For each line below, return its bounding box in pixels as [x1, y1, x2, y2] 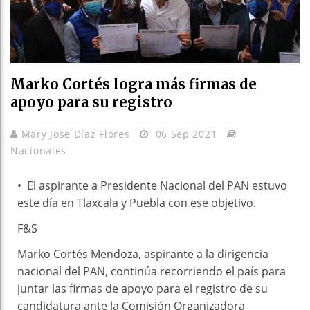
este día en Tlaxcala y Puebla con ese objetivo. [17, 194, 256, 210]
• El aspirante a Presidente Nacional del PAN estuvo [17, 177, 287, 193]
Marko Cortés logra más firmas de [10, 75, 257, 93]
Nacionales [10, 143, 66, 157]
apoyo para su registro [10, 93, 172, 111]
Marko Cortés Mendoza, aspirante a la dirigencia [17, 246, 268, 262]
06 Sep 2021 [152, 127, 220, 140]
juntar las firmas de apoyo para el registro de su [17, 280, 268, 296]
